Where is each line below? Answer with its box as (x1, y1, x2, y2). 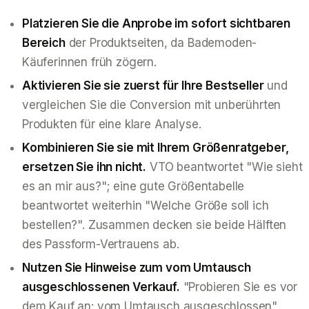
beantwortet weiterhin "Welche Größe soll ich (22, 198, 269, 212)
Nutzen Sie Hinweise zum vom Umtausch (22, 260, 251, 275)
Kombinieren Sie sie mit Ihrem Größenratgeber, (22, 140, 289, 154)
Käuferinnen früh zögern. (22, 54, 157, 69)
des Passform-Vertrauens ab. (22, 237, 179, 251)
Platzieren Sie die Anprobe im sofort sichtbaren (22, 16, 291, 30)
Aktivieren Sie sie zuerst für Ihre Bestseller (22, 78, 264, 92)
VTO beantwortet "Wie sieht (146, 159, 303, 174)
